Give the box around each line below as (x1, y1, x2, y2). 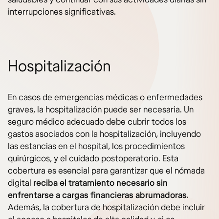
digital (8, 177, 33, 189)
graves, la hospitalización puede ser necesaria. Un (8, 104, 194, 116)
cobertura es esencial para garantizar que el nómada (8, 165, 205, 177)
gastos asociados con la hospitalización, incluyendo (8, 129, 201, 140)
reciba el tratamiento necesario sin (33, 177, 168, 189)
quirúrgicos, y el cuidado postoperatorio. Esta (8, 153, 178, 165)
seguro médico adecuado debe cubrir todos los (8, 116, 186, 128)
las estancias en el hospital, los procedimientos (8, 141, 185, 153)
